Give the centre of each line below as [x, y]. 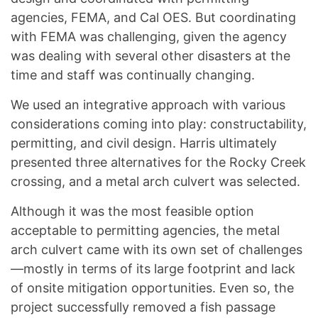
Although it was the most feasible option [132, 212]
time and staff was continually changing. [133, 75]
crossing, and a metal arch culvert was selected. [155, 182]
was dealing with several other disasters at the [150, 56]
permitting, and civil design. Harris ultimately [144, 143]
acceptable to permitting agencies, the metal [145, 231]
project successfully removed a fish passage [143, 307]
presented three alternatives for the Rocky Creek [158, 163]
